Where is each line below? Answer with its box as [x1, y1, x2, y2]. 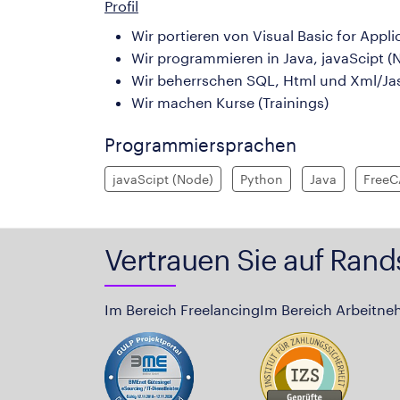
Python [240, 171, 283, 187]
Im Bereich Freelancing [104, 301, 260, 318]
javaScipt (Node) [112, 171, 213, 187]
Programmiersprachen [104, 134, 296, 155]
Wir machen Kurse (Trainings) [131, 93, 329, 111]
